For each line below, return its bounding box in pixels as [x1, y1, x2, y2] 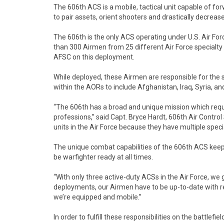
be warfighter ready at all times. [53, 153, 153, 161]
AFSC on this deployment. [53, 53, 134, 61]
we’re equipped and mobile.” [53, 193, 141, 201]
